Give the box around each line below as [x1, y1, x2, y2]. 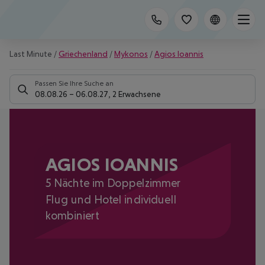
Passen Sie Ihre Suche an [35, 79, 114, 88]
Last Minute [9, 49, 52, 59]
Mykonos [114, 49, 148, 59]
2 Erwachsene [112, 89, 161, 99]
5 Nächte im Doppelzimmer [45, 176, 181, 190]
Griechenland [59, 49, 108, 59]
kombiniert [45, 209, 99, 222]
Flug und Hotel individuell [45, 192, 177, 206]
